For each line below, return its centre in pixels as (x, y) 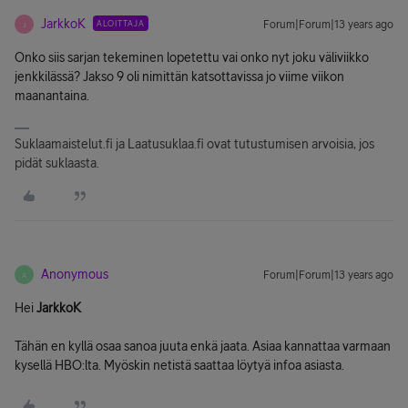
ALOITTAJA (121, 23)
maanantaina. (52, 96)
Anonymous (75, 274)
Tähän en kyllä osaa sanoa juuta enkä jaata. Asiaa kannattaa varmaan (203, 346)
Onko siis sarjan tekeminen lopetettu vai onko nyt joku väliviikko (192, 57)
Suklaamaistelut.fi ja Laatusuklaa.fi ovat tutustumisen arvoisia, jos (194, 144)
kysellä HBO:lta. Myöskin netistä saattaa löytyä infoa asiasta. (179, 365)
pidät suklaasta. (57, 163)
